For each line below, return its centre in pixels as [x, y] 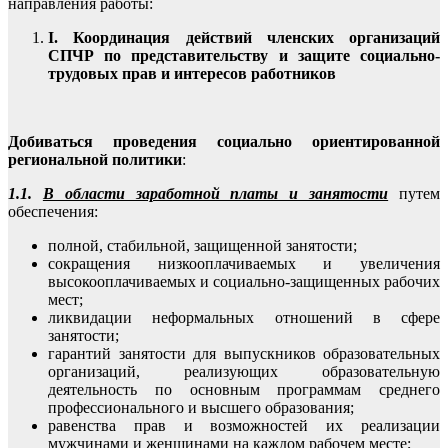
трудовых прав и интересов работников [192, 73]
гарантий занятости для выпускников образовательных [244, 353]
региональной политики [95, 159]
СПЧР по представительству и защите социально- [244, 55]
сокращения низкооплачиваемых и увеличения [244, 263]
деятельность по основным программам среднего [244, 389]
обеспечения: [53, 211]
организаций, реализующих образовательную [244, 371]
